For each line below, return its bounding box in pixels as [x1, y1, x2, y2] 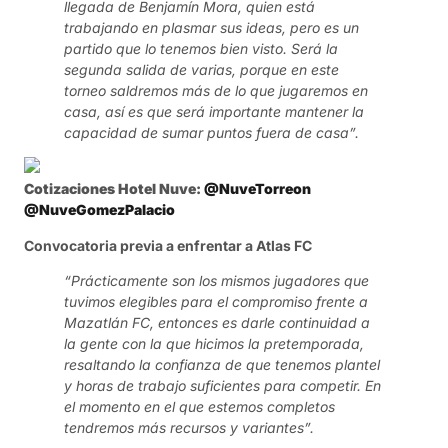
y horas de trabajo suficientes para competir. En [64, 377, 381, 395]
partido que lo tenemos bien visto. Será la [64, 40, 338, 58]
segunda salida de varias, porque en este [64, 61, 339, 79]
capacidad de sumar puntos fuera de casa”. [64, 124, 359, 142]
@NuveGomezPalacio [24, 201, 175, 219]
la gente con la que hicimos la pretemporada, [64, 335, 364, 353]
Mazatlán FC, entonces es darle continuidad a [64, 314, 370, 332]
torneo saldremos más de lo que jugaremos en [64, 82, 368, 100]
